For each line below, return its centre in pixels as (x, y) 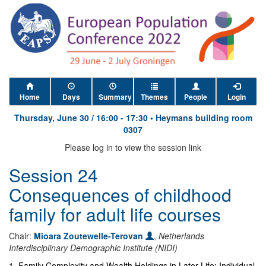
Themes (154, 97)
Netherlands (181, 236)
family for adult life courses (115, 214)
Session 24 (53, 175)
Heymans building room (204, 118)
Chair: (21, 236)
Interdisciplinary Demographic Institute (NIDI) (93, 248)
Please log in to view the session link (133, 147)
